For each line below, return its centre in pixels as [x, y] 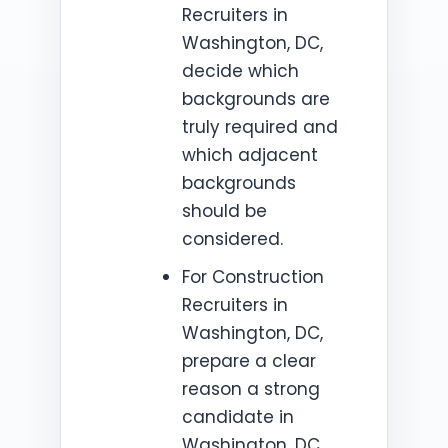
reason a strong [250, 389]
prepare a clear [248, 361]
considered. [232, 239]
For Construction [252, 277]
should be [224, 211]
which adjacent [249, 155]
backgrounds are [255, 99]
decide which [240, 71]
